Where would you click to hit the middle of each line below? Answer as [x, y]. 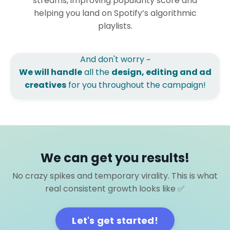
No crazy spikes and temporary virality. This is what [115, 176]
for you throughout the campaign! [136, 85]
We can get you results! [115, 158]
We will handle [50, 72]
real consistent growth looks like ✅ [115, 189]
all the [97, 72]
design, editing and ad [161, 72]
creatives [45, 85]
